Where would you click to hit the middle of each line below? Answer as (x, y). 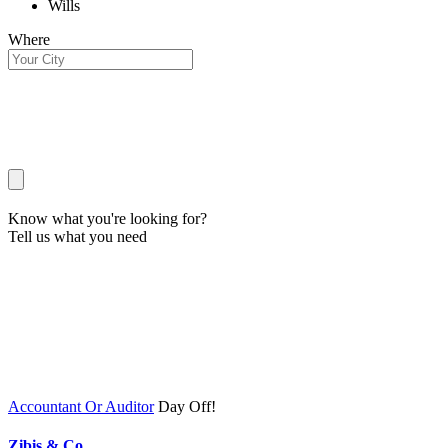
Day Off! (187, 407)
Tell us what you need (77, 236)
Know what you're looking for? (107, 218)
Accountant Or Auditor (81, 407)
